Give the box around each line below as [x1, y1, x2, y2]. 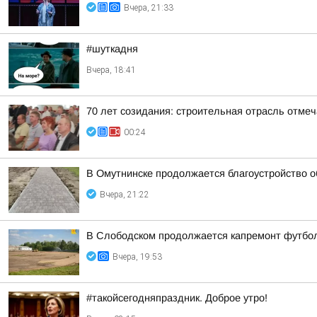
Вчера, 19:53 [113, 252, 162, 262]
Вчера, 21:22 [100, 190, 149, 200]
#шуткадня [86, 43, 138, 54]
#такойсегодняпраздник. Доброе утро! [86, 292, 267, 304]
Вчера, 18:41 [86, 65, 136, 75]
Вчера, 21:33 [124, 3, 173, 13]
